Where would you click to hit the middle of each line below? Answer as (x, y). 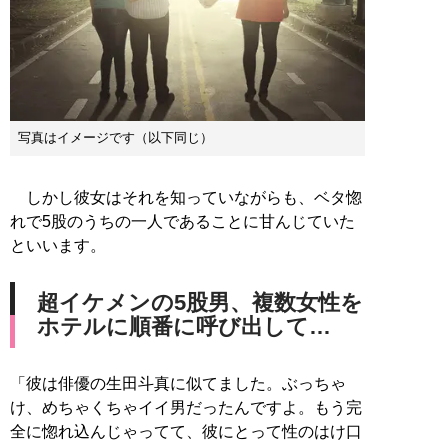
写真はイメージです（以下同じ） (115, 138)
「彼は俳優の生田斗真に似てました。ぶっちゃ (178, 384)
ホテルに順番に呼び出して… (184, 327)
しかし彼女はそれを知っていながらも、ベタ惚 (186, 198)
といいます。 (58, 246)
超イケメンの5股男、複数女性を (200, 303)
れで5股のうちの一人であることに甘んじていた (182, 222)
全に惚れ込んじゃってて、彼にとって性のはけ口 (186, 432)
